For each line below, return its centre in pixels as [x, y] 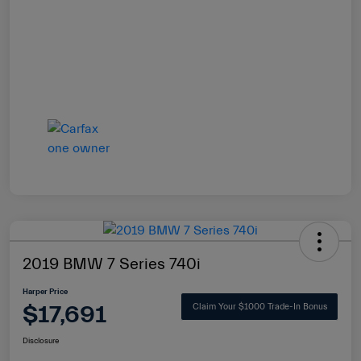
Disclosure [41, 340]
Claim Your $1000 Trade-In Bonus [259, 307]
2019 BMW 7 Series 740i [112, 263]
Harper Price [45, 291]
